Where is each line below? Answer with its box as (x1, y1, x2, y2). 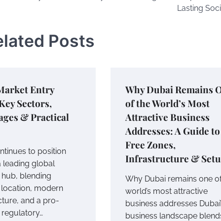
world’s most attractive (125, 186, 208, 196)
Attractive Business (125, 110, 210, 123)
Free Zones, (125, 138, 176, 151)
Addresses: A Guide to (125, 124, 220, 137)
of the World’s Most (125, 96, 210, 110)
